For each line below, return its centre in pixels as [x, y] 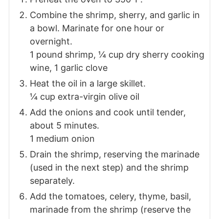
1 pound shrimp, [64, 54]
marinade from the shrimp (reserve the [110, 209]
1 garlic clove [81, 67]
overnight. [51, 41]
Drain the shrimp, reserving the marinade [114, 154]
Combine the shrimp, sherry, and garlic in [115, 15]
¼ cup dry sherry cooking [151, 54]
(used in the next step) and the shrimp [109, 167]
